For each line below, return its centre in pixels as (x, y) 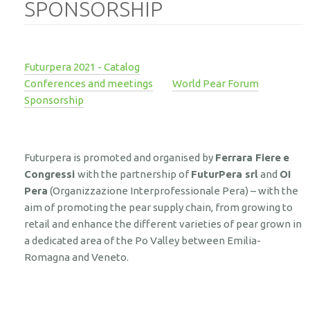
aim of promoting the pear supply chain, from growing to (158, 207)
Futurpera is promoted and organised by (120, 157)
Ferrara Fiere (248, 157)
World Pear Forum (216, 83)
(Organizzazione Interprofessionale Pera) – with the (173, 190)
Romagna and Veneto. (76, 257)
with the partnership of (134, 174)
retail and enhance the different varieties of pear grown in (163, 224)
